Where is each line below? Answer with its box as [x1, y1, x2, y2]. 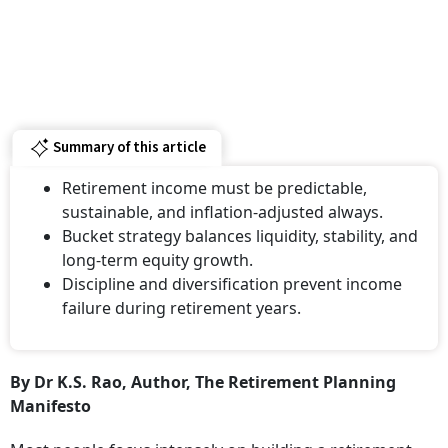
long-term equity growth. [62, 248, 253, 271]
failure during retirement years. [62, 296, 301, 319]
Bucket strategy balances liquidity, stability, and [62, 224, 418, 247]
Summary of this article [52, 137, 206, 159]
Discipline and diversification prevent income [62, 272, 402, 295]
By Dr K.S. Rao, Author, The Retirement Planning [10, 370, 396, 393]
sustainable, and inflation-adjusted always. [62, 200, 383, 223]
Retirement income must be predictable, [62, 176, 367, 199]
